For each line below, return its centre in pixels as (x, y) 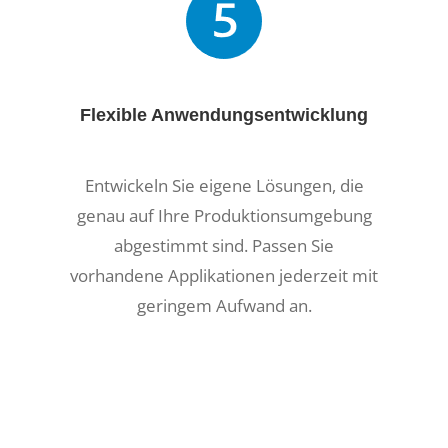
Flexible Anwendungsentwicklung (224, 114)
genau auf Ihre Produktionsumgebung (224, 215)
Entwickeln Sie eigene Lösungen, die (224, 185)
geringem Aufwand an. (224, 305)
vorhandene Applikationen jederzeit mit (224, 275)
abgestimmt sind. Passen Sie (224, 245)
